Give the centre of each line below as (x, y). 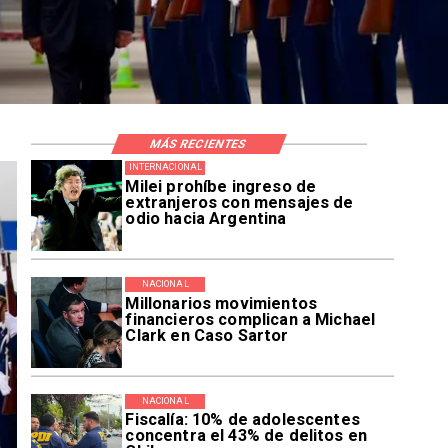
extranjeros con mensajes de (239, 202)
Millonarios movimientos (221, 303)
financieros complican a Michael (250, 319)
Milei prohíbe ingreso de (221, 186)
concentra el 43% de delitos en (246, 436)
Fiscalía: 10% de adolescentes (242, 420)
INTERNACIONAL (165, 167)
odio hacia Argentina (206, 218)
